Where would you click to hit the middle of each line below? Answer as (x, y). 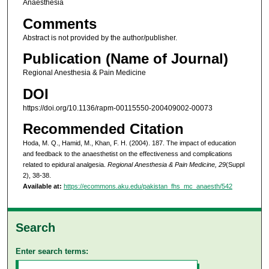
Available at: (42, 186)
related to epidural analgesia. (65, 165)
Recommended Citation (103, 129)
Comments (59, 23)
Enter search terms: (52, 251)
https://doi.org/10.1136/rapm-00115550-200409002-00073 (117, 108)
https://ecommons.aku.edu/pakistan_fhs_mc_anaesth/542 (148, 186)
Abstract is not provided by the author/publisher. (100, 38)
